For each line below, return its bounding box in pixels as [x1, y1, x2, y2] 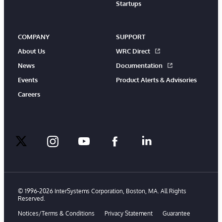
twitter [21, 143, 47, 154]
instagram [52, 143, 92, 154]
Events [18, 75, 38, 84]
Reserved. [18, 194, 45, 202]
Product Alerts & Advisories [116, 75, 197, 84]
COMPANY [18, 32, 50, 41]
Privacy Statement [105, 209, 153, 217]
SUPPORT [116, 32, 145, 41]
